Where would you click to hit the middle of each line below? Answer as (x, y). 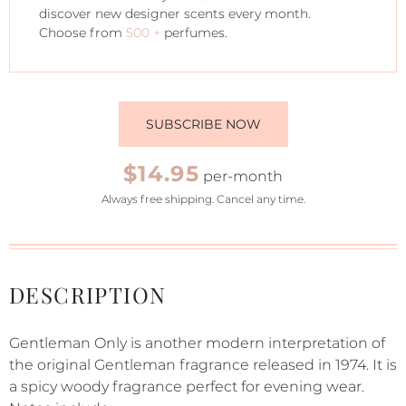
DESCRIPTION (88, 295)
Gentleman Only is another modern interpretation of (197, 343)
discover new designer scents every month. (175, 14)
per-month (242, 176)
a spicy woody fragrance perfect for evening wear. (187, 387)
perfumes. (194, 33)
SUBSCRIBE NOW (203, 124)
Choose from (82, 33)
